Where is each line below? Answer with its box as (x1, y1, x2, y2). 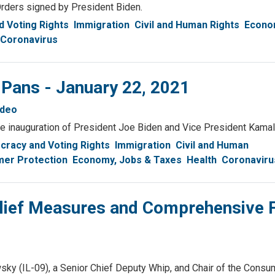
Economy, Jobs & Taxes (72, 154, 182, 166)
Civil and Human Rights (134, 19, 239, 31)
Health (187, 154, 217, 166)
